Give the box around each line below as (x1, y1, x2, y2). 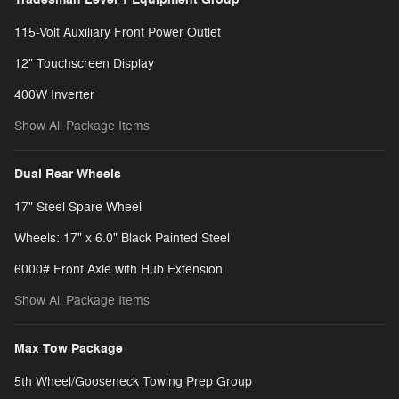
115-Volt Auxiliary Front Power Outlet (14, 24, 221, 40)
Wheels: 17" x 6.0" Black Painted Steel (14, 230, 230, 246)
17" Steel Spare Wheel (14, 199, 142, 215)
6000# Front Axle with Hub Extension (14, 261, 223, 277)
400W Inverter (14, 86, 94, 102)
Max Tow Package (14, 339, 123, 357)
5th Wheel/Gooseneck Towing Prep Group (14, 373, 252, 389)
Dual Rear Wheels (14, 165, 121, 183)
